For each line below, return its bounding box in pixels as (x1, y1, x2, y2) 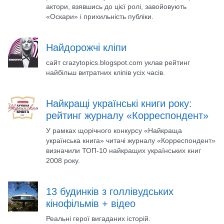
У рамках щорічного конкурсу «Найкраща (46, 126, 182, 134)
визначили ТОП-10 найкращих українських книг (46, 146, 201, 154)
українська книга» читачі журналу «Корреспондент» (46, 136, 215, 144)
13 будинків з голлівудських (46, 185, 173, 197)
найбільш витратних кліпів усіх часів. (46, 68, 165, 76)
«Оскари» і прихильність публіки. (46, 12, 153, 20)
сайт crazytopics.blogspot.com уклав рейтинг (46, 58, 190, 66)
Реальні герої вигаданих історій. (46, 214, 150, 222)
